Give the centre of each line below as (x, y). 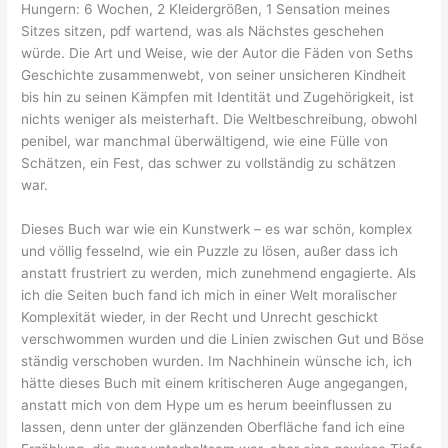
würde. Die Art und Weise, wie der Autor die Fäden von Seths (217, 52)
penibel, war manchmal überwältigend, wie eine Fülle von (205, 140)
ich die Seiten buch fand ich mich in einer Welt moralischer (209, 294)
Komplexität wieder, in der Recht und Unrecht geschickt (200, 316)
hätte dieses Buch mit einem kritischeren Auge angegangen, (215, 382)
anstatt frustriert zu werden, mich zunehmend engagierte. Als (219, 272)
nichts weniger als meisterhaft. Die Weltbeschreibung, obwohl (219, 118)
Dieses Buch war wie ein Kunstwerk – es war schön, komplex (217, 228)
